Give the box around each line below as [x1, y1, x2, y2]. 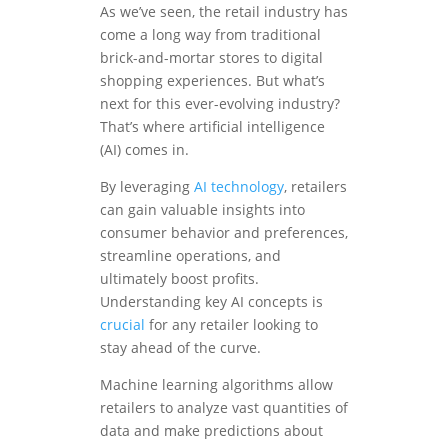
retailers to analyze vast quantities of [100, 398, 348, 418]
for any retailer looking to [145, 315, 318, 335]
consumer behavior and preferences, [100, 223, 348, 243]
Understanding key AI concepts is [100, 292, 323, 312]
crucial [100, 315, 145, 335]
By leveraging [100, 177, 194, 197]
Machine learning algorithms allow [100, 375, 333, 395]
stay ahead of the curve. [100, 338, 261, 358]
